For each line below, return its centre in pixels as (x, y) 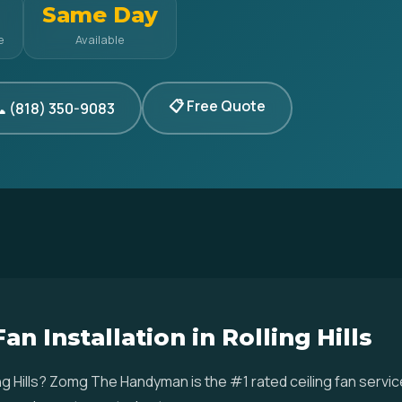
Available (100, 39)
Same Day (100, 15)
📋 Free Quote (217, 106)
